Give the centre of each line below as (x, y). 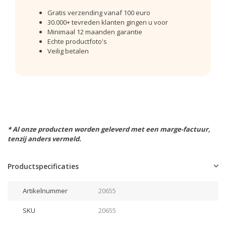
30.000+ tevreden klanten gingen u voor (108, 22)
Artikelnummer (45, 191)
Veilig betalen (68, 51)
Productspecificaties (43, 166)
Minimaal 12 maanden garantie (95, 32)
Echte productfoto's (77, 41)
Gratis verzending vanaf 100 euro (99, 13)
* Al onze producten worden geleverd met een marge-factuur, (109, 129)
